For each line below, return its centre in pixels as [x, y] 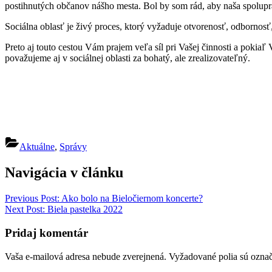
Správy [73, 147]
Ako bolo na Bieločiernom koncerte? [131, 199]
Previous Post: [32, 199]
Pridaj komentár [46, 233]
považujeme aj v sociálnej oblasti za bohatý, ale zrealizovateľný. [127, 58]
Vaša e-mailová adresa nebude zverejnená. [86, 256]
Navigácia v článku [64, 173]
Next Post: [25, 209]
